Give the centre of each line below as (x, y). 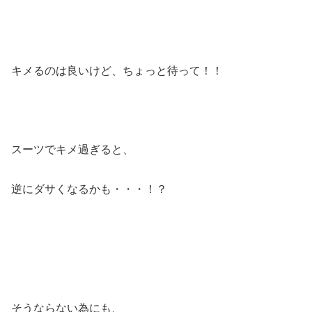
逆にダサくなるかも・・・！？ (89, 189)
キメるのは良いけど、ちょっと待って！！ (117, 70)
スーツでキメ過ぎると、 (72, 150)
